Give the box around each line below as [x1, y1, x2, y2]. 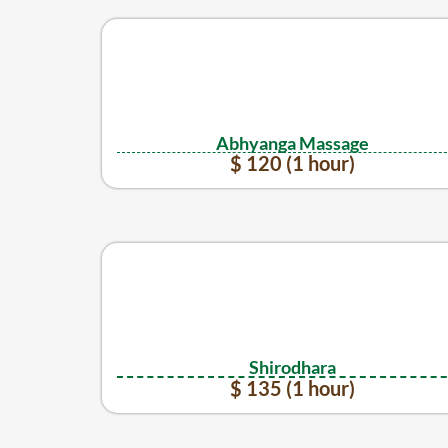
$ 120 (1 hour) [229, 151, 355, 175]
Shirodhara [248, 356, 336, 378]
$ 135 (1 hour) [229, 375, 355, 400]
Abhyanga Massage [215, 131, 369, 154]
